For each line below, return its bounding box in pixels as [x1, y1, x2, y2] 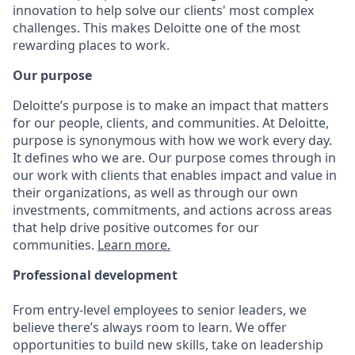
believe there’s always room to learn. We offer [13, 318, 287, 336]
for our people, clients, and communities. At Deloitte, [13, 113, 329, 132]
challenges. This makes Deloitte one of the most [13, 18, 300, 36]
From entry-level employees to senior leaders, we [13, 300, 307, 319]
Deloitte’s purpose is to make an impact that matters [13, 96, 329, 114]
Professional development [13, 265, 177, 284]
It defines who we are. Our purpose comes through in [13, 148, 336, 166]
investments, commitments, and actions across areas [13, 200, 332, 219]
